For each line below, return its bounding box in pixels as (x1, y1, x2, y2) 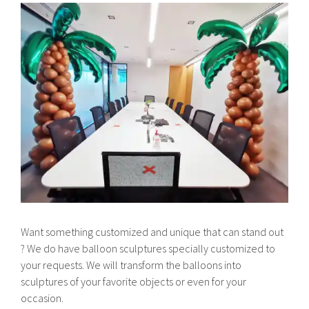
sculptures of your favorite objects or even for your (21, 275, 247, 289)
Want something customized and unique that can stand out (21, 225, 284, 239)
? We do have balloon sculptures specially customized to (21, 241, 276, 256)
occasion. (21, 291, 64, 306)
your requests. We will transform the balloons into (21, 258, 242, 272)
